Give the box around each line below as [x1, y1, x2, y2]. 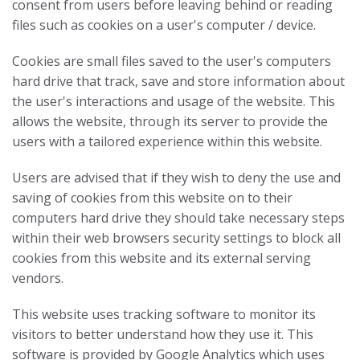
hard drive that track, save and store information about [12, 72, 345, 90]
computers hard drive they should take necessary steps [12, 209, 345, 227]
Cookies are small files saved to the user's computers [12, 52, 331, 70]
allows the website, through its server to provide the [12, 112, 328, 130]
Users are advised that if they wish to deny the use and [12, 169, 341, 186]
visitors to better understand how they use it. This [12, 325, 313, 343]
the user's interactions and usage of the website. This [12, 92, 335, 110]
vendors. [12, 269, 63, 287]
